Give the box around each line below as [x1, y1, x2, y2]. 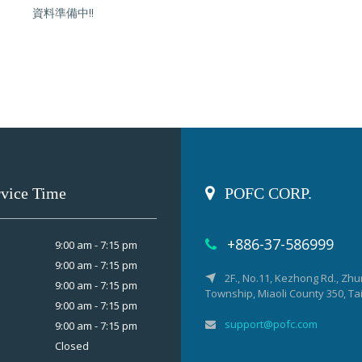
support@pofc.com [225, 317, 318, 331]
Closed [54, 339, 89, 353]
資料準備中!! [32, 5, 94, 20]
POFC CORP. [225, 184, 312, 202]
